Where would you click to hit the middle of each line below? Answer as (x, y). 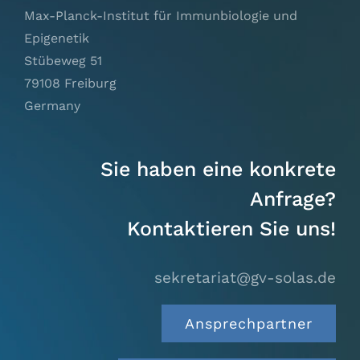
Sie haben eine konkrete (219, 169)
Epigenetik (56, 38)
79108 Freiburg (70, 83)
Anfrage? (293, 198)
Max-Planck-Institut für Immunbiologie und (160, 15)
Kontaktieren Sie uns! (232, 228)
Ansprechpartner (249, 323)
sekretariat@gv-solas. (236, 277)
